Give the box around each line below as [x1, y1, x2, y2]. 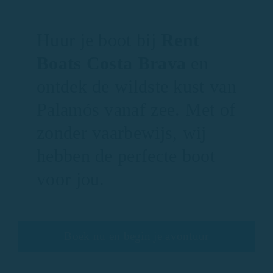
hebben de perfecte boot [37, 146, 215, 166]
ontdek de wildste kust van [37, 76, 236, 97]
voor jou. [37, 169, 105, 190]
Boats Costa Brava [37, 53, 186, 74]
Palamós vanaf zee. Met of [37, 99, 236, 120]
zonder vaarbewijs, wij [37, 122, 207, 143]
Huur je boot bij [37, 30, 161, 51]
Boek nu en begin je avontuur [64, 230, 209, 243]
